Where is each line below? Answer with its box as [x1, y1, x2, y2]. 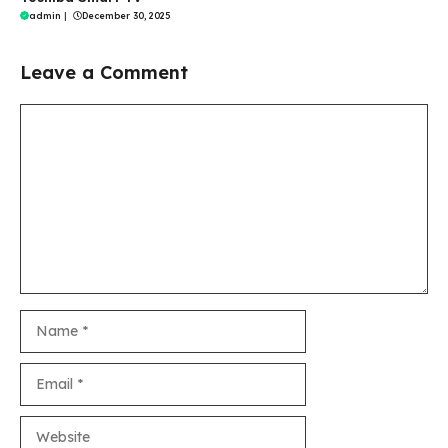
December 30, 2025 [82, 10, 170, 22]
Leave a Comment [20, 61, 188, 85]
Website [19, 416, 73, 435]
